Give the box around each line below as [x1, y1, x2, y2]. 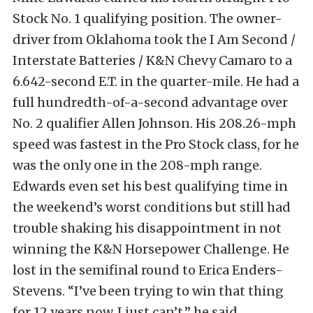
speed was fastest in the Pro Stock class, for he [13, 136, 299, 152]
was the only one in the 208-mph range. [13, 157, 262, 173]
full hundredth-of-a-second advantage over [13, 94, 288, 110]
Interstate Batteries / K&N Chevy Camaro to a [13, 52, 292, 68]
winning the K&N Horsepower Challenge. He [13, 241, 289, 257]
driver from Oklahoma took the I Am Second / [13, 31, 296, 48]
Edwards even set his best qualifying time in [13, 178, 288, 194]
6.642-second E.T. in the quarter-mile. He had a [13, 73, 299, 89]
